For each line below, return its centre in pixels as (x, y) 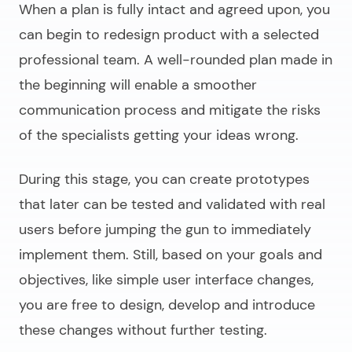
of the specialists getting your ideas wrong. (159, 136)
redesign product (160, 35)
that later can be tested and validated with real (172, 205)
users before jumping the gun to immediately (165, 230)
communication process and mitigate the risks (170, 110)
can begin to (61, 35)
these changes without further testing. (143, 330)
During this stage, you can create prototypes (164, 180)
